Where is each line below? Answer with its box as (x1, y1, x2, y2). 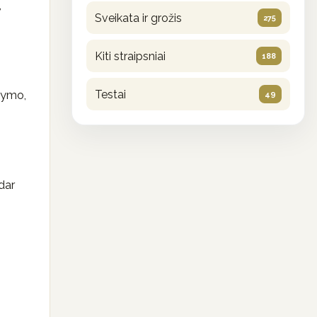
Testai (95, 87, 126, 101)
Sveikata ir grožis (95, 11, 182, 25)
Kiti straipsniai (95, 49, 166, 63)
